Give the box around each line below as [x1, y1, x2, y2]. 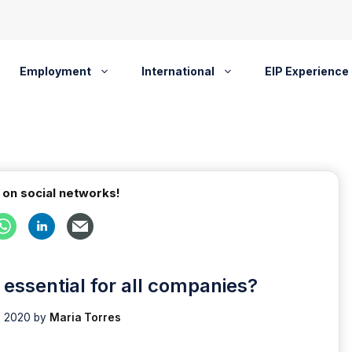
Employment [19, 64, 91, 78]
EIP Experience [264, 64, 349, 78]
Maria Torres [49, 310, 121, 324]
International [141, 64, 214, 78]
